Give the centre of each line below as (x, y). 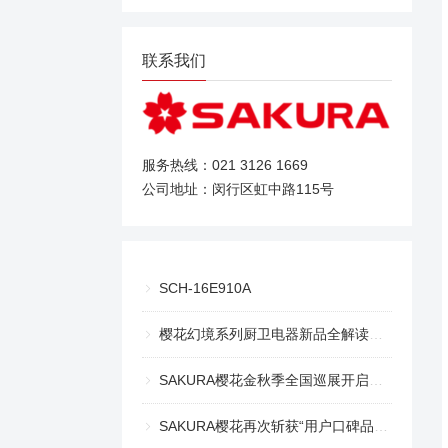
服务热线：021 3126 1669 (225, 164)
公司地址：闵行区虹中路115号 (238, 188)
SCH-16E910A (205, 287)
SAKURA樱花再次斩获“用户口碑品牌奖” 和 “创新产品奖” (266, 425)
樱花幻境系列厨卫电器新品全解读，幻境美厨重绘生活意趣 (264, 333)
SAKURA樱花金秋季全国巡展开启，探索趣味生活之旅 (264, 379)
